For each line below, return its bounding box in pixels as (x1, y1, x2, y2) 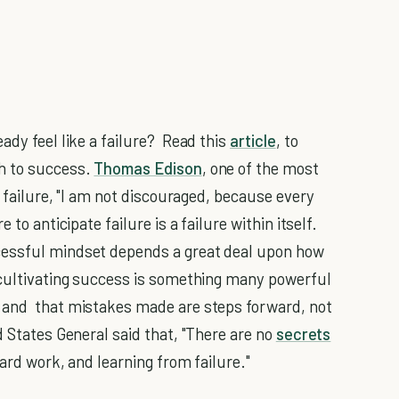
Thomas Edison (94, 157, 202, 178)
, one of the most (201, 157, 319, 178)
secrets (275, 322, 331, 344)
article (230, 129, 276, 151)
